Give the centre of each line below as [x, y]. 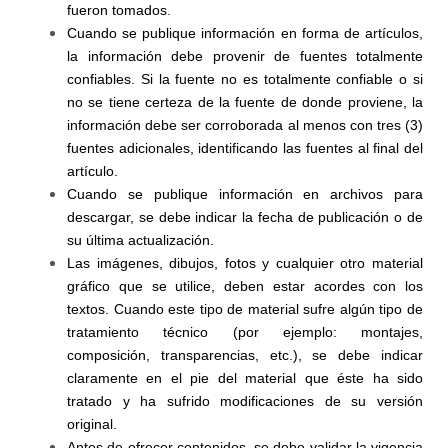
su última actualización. [140, 240]
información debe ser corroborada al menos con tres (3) [245, 125]
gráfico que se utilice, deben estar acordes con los [245, 286]
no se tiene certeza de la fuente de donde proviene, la [245, 102]
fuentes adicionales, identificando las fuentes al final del [245, 148]
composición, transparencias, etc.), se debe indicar [245, 355]
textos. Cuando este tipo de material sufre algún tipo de [245, 309]
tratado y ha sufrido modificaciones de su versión [245, 401]
